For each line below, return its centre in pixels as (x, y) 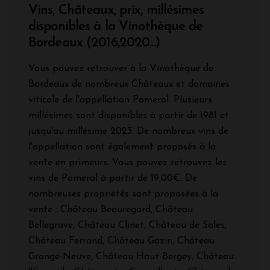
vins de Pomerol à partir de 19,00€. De (113, 179)
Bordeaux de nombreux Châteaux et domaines (129, 85)
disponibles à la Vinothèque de (116, 27)
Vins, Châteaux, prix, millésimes (116, 11)
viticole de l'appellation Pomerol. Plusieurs (120, 100)
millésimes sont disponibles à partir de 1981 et (129, 116)
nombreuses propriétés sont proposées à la (123, 194)
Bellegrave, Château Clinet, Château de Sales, (127, 226)
